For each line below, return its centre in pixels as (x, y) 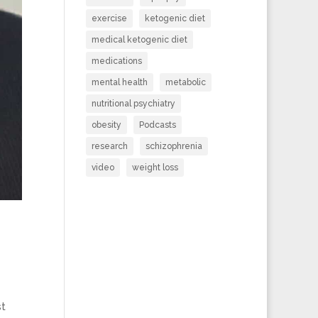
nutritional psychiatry (133, 104)
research (109, 146)
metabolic (185, 82)
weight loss (155, 168)
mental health (119, 82)
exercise (109, 18)
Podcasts (157, 125)
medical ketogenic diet (139, 40)
